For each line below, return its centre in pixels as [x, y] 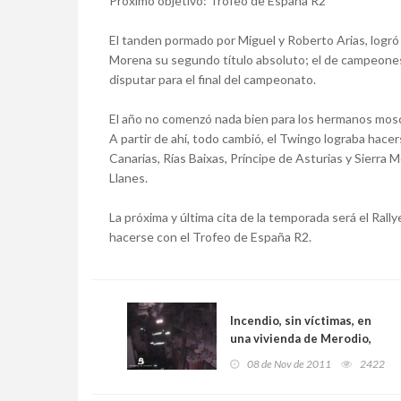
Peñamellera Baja [279, 357]
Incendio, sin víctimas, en [301, 321]
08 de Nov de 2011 [289, 364]
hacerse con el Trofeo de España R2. [210, 237]
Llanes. [128, 178]
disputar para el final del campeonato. [214, 80]
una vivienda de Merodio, [301, 339]
